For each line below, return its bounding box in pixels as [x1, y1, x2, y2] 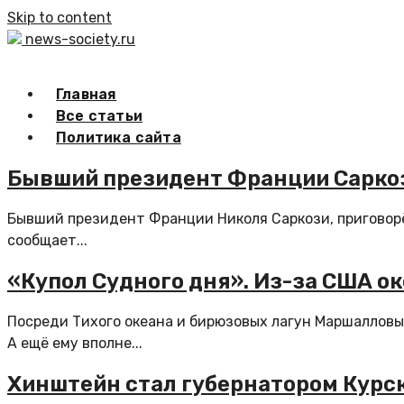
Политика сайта [56, 129, 181, 146]
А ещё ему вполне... [7, 334, 142, 352]
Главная [56, 86, 117, 103]
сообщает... [7, 231, 87, 249]
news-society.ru [25, 31, 135, 48]
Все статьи [56, 107, 142, 124]
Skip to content [7, 9, 112, 26]
